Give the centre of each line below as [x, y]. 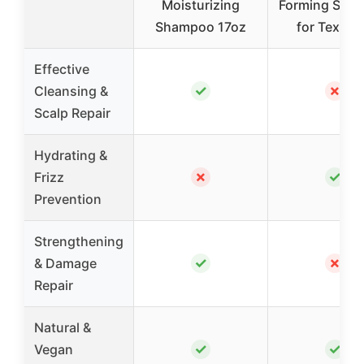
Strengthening [79, 242]
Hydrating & [71, 156]
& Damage [65, 264]
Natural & [63, 328]
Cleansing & [71, 91]
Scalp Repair [72, 113]
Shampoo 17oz [201, 27]
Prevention [68, 199]
